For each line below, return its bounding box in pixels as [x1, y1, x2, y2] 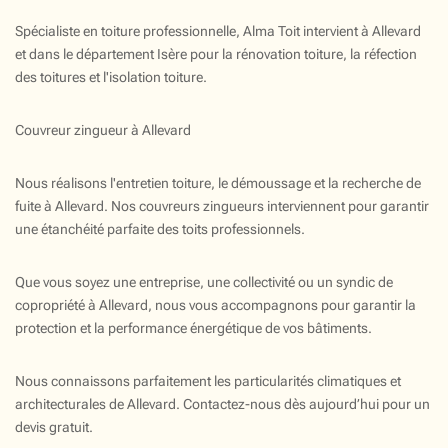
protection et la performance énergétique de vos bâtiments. [15, 319, 372, 336]
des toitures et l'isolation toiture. [15, 68, 207, 85]
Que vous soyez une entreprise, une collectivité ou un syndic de [15, 273, 393, 290]
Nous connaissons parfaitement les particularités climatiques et [15, 372, 401, 389]
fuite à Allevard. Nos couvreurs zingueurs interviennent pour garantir [15, 197, 429, 214]
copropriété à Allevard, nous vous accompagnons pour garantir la [15, 296, 416, 313]
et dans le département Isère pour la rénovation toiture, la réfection [15, 45, 417, 62]
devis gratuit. [15, 418, 93, 435]
